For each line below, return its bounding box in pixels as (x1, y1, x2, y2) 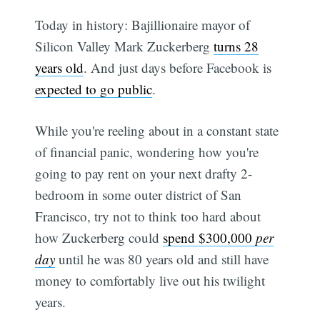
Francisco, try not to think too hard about (35, 207, 261, 226)
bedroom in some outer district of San (35, 186, 242, 204)
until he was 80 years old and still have (55, 250, 269, 269)
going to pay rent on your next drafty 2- (35, 164, 253, 183)
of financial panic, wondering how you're (35, 143, 259, 161)
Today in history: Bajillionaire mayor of (35, 15, 251, 34)
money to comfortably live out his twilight (35, 271, 266, 290)
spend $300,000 (163, 229, 256, 247)
